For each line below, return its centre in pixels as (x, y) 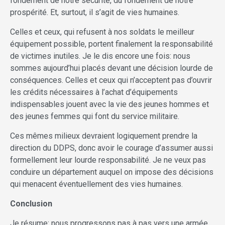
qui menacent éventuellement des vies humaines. (96, 184)
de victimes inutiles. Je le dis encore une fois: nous (100, 56)
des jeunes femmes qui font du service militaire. (95, 117)
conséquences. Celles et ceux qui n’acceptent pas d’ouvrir (111, 80)
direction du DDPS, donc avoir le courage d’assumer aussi (111, 148)
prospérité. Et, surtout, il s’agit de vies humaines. (95, 13)
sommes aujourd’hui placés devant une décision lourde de (111, 68)
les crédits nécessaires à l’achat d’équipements (94, 92)
